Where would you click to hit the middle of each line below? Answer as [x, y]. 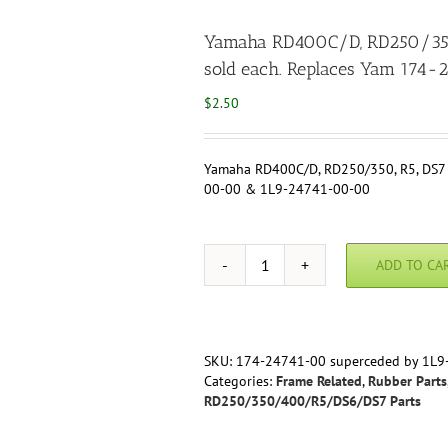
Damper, [287, 413]
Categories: [240, 381]
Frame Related [319, 381]
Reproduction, [305, 433]
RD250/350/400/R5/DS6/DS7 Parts [312, 401]
